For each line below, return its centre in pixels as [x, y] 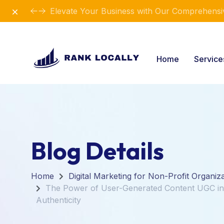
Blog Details [97, 150]
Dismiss [23, 10]
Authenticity [58, 200]
